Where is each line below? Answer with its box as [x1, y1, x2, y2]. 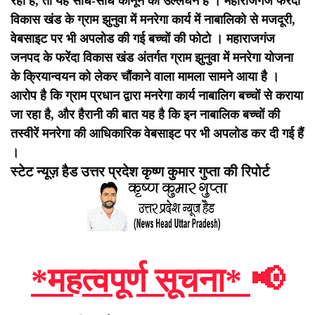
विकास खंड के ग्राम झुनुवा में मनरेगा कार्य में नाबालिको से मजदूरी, [11, 13, 295, 27]
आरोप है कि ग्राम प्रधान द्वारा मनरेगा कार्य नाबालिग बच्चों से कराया [11, 89, 303, 103]
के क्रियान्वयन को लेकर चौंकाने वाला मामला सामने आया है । [11, 70, 279, 84]
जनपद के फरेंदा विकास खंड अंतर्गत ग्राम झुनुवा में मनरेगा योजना [11, 51, 293, 65]
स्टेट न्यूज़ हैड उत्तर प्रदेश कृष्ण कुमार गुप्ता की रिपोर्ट [11, 164, 269, 180]
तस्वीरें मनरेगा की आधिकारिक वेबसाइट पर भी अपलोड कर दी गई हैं [11, 127, 304, 141]
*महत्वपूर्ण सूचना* [31, 262, 250, 300]
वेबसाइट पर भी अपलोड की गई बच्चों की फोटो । [11, 32, 226, 46]
